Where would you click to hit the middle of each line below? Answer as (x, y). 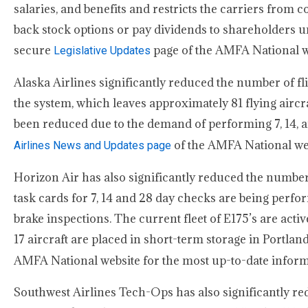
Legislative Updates (102, 51)
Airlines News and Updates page (94, 145)
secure (34, 50)
